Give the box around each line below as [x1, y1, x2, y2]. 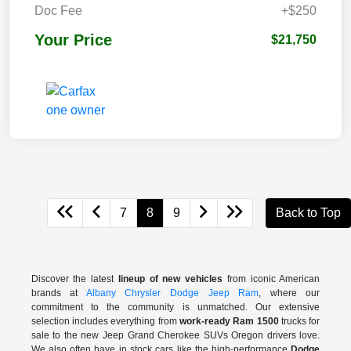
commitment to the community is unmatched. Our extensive [31, 302, 320, 313]
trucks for [278, 316, 320, 327]
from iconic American [223, 273, 320, 285]
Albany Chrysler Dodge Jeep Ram [85, 288, 259, 299]
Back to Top [276, 206, 341, 220]
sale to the [31, 330, 81, 342]
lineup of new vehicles [118, 273, 223, 285]
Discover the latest [31, 273, 118, 285]
